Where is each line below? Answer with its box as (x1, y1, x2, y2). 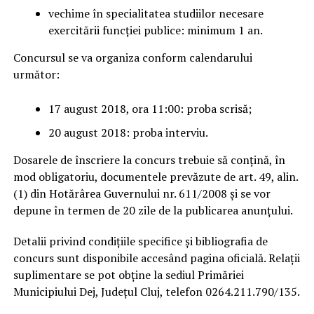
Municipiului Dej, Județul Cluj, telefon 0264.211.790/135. (13, 284, 300, 300)
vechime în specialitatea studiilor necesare (48, 6, 264, 22)
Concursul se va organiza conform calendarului (13, 50, 252, 66)
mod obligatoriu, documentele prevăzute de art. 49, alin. (13, 169, 298, 185)
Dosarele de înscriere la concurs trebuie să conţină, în (13, 152, 285, 168)
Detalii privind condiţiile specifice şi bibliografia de (13, 233, 268, 250)
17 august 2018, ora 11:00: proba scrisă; (48, 101, 252, 117)
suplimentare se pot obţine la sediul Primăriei (13, 267, 244, 283)
